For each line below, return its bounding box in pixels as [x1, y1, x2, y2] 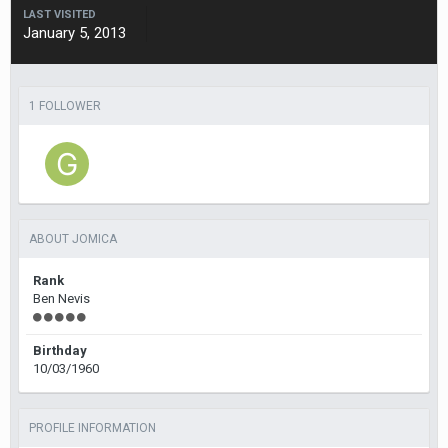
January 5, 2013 [23, 24, 126, 42]
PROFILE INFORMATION [29, 421, 156, 435]
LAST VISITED [23, 8, 96, 21]
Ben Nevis [33, 291, 90, 306]
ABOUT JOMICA [29, 232, 117, 246]
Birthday [33, 343, 87, 358]
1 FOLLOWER [29, 99, 101, 113]
